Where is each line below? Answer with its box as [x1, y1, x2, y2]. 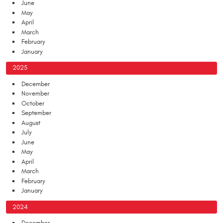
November [21, 90, 49, 98]
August [21, 118, 40, 127]
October [21, 99, 44, 108]
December [21, 80, 50, 88]
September [21, 109, 51, 117]
